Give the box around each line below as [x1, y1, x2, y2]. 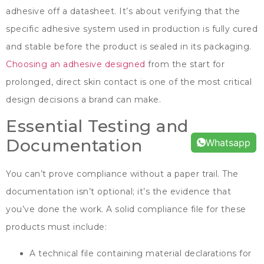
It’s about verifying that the [119, 5, 240, 16]
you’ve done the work [6, 204, 101, 215]
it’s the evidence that [137, 186, 231, 197]
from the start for [148, 58, 225, 70]
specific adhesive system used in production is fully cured [6, 23, 258, 34]
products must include [6, 222, 105, 233]
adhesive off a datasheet [6, 5, 114, 16]
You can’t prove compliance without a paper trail [6, 169, 217, 180]
